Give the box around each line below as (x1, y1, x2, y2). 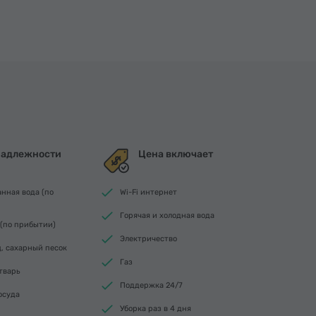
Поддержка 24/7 (120, 281, 183, 290)
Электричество (120, 234, 177, 243)
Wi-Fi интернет (120, 188, 177, 197)
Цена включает (138, 148, 213, 160)
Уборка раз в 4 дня (120, 304, 191, 313)
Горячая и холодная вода (120, 211, 214, 220)
